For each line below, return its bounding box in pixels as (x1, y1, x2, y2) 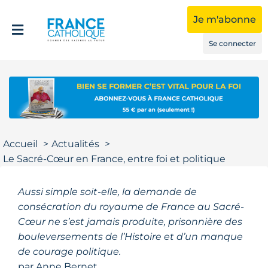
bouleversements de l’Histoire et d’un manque (18, 230, 243, 242)
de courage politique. (18, 245, 121, 257)
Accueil (3, 138, 38, 150)
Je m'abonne (193, 14, 256, 25)
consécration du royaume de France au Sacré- (18, 200, 244, 212)
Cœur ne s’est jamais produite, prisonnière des (18, 215, 242, 227)
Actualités (51, 138, 99, 150)
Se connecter (208, 39, 256, 48)
